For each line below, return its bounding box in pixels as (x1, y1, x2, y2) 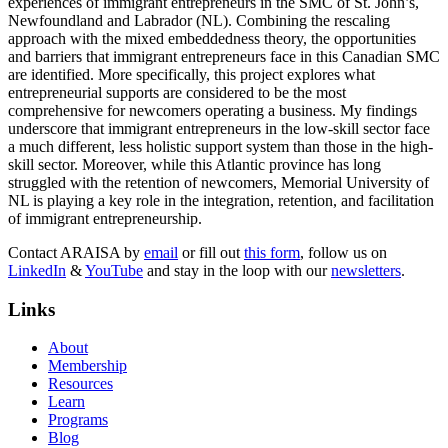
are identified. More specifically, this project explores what (8, 65, 375, 83)
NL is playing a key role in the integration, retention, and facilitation (8, 191, 434, 209)
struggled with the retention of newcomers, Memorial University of (8, 173, 429, 191)
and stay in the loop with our (143, 261, 331, 279)
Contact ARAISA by (8, 243, 144, 261)
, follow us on (300, 243, 387, 261)
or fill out (178, 243, 244, 261)
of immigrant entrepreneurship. (8, 209, 202, 227)
